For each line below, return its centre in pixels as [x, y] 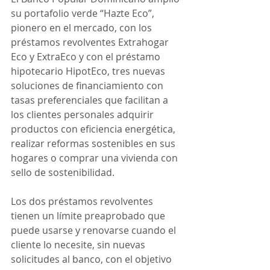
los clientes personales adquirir [83, 115]
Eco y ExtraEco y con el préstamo [87, 57]
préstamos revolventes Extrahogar [91, 42]
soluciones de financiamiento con [88, 86]
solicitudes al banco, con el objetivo [93, 259]
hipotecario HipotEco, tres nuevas [89, 71]
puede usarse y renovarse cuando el [95, 230]
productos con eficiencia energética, [94, 129]
